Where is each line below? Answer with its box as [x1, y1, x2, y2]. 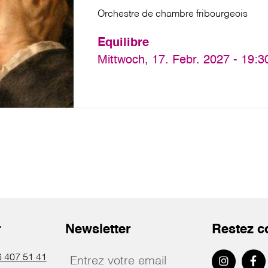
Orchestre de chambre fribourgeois [98, 10, 248, 19]
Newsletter [65, 223, 132, 236]
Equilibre [98, 37, 150, 49]
